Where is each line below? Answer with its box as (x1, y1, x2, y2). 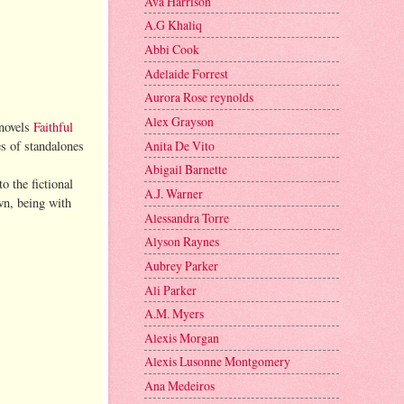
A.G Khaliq (144, 16, 202, 34)
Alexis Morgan (144, 328, 219, 346)
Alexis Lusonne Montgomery (144, 353, 290, 371)
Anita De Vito (144, 136, 215, 154)
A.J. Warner (144, 184, 203, 202)
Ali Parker (144, 280, 197, 298)
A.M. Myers (144, 305, 204, 323)
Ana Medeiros (144, 377, 215, 395)
